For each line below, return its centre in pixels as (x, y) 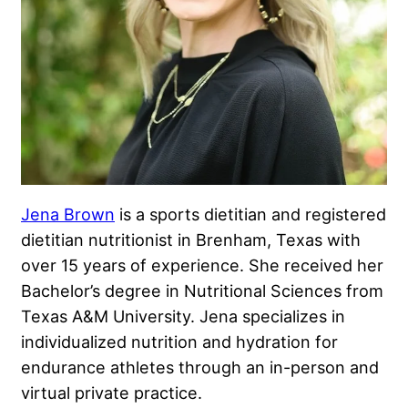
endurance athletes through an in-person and (200, 367)
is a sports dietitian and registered (250, 214)
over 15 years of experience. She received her (202, 265)
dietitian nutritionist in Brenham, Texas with (191, 240)
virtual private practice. (112, 393)
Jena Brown (68, 214)
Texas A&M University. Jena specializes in (183, 316)
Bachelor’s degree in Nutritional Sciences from (202, 291)
